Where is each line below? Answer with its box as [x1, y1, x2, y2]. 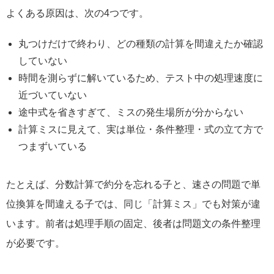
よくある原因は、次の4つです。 [6, 8, 149, 19]
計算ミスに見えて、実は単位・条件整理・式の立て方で [18, 124, 263, 135]
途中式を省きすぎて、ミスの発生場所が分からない [18, 107, 243, 118]
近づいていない [18, 90, 87, 101]
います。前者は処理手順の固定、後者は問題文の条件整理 [6, 218, 261, 229]
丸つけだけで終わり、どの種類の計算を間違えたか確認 [18, 39, 263, 50]
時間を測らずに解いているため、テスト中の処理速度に [18, 73, 263, 84]
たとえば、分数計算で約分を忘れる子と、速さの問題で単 [6, 179, 261, 190]
